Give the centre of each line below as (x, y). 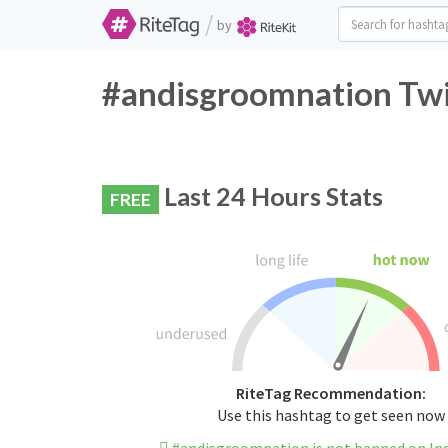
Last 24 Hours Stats (271, 196)
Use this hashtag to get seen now (330, 415)
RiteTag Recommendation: (330, 393)
